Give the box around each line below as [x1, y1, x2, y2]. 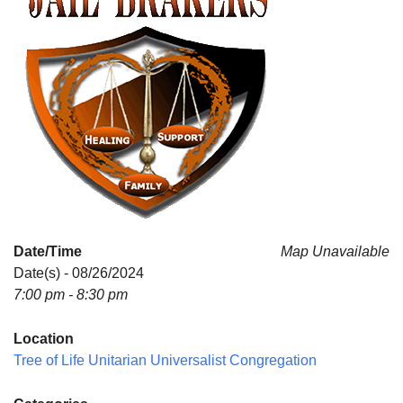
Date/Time [13, 244, 82, 259]
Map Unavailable [281, 244, 390, 259]
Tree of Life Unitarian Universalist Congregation [13, 353, 317, 368]
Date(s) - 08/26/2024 [13, 265, 144, 281]
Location [13, 331, 74, 346]
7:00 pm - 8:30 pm [13, 287, 128, 302]
